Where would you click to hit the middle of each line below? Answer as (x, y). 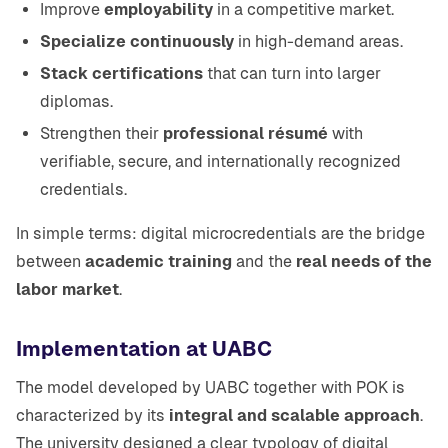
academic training (158, 262)
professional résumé (245, 134)
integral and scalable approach (294, 416)
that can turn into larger (292, 74)
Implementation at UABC (144, 349)
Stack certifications (121, 74)
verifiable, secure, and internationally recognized (220, 162)
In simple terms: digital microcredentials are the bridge (220, 234)
